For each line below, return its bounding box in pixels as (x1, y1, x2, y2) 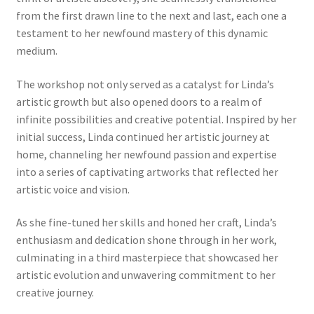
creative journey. (15, 285, 94, 300)
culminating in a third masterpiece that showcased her (15, 250, 278, 265)
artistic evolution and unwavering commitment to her (15, 268, 275, 282)
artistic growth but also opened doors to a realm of (15, 94, 262, 109)
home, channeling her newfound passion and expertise (15, 146, 277, 161)
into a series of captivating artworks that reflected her (15, 164, 278, 179)
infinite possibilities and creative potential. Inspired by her (15, 111, 296, 126)
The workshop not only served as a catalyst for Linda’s (15, 76, 274, 91)
